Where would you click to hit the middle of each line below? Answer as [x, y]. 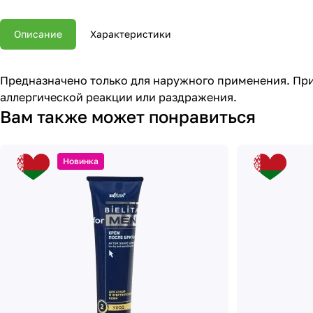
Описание [38, 34]
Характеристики [131, 34]
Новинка [81, 161]
